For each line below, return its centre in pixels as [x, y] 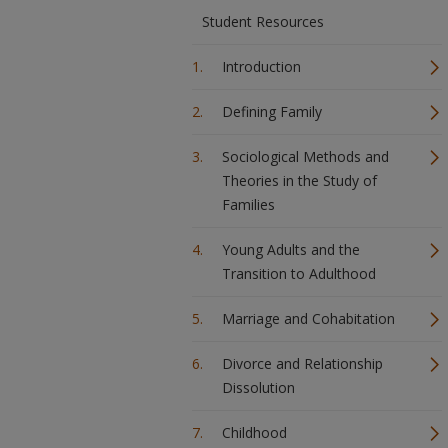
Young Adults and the [291, 249]
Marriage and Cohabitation [308, 318]
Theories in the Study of [299, 180]
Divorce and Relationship [302, 363]
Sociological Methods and [305, 156]
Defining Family [272, 111]
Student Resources [263, 21]
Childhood [254, 432]
